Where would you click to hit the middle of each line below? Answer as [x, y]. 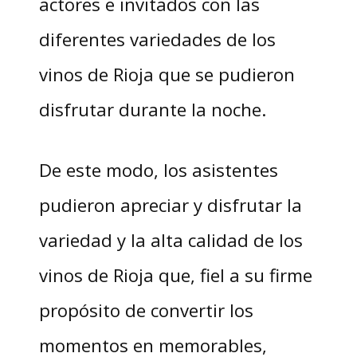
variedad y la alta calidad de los [171, 239]
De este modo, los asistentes [158, 169]
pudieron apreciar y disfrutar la [170, 204]
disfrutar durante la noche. [152, 109]
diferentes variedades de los [157, 39]
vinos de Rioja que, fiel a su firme [175, 275]
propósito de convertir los [146, 310]
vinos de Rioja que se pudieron [167, 74]
